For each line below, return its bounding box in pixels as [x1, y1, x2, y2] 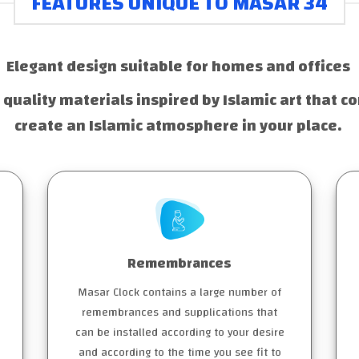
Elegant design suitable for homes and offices [6, 51, 353, 82]
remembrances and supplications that [82, 301, 277, 324]
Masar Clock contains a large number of [78, 281, 281, 304]
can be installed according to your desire [75, 321, 284, 344]
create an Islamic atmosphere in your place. [14, 111, 345, 141]
